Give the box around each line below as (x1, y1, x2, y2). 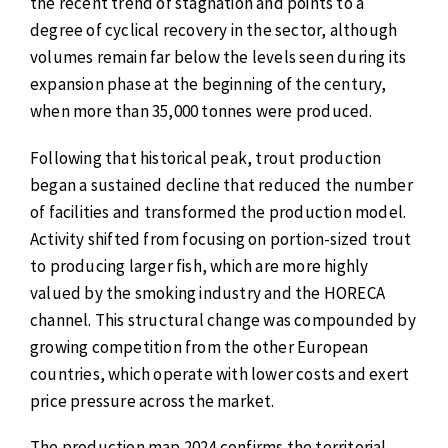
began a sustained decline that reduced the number (30, 173, 413, 196)
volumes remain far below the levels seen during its (30, 46, 407, 69)
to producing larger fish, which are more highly (30, 254, 369, 277)
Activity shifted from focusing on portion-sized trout (30, 227, 412, 250)
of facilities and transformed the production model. (30, 200, 407, 223)
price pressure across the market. (30, 389, 275, 412)
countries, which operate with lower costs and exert (30, 362, 410, 385)
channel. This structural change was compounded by (30, 308, 416, 331)
